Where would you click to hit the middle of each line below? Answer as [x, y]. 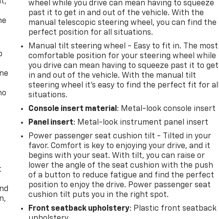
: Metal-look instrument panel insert [141, 122]
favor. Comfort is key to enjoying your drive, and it [120, 146]
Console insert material [73, 109]
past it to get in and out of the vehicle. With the [116, 13]
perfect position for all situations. [91, 33]
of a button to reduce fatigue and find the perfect [121, 175]
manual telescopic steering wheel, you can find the [123, 23]
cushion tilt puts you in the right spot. [99, 195]
